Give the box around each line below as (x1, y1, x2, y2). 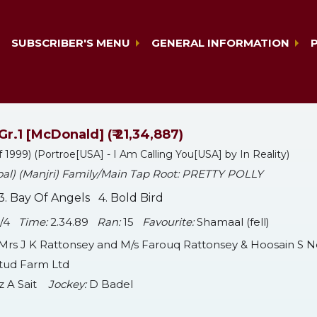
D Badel (86, 277, 133, 292)
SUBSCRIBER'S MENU (11, 36, 130, 50)
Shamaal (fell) (194, 215, 270, 229)
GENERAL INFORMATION (151, 36, 289, 50)
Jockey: (48, 277, 86, 292)
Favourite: (142, 215, 194, 229)
